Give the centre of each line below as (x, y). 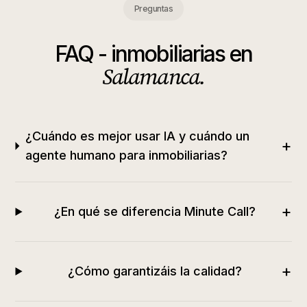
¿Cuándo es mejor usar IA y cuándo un (137, 136)
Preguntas (153, 9)
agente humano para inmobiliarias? (126, 155)
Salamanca (151, 77)
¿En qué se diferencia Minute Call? (155, 211)
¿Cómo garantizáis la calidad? (155, 271)
